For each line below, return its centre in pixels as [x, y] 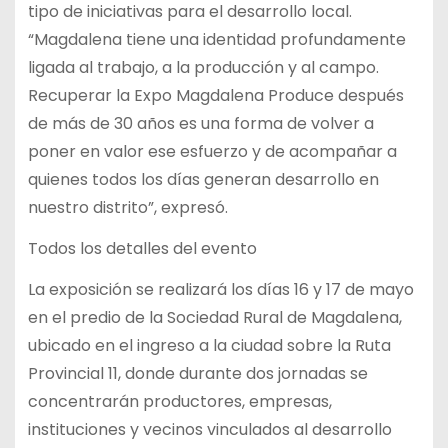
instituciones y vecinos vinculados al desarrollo [209, 429]
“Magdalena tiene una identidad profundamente [216, 40]
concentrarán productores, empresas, [179, 401]
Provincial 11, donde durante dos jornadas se [197, 373]
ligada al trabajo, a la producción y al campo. [203, 68]
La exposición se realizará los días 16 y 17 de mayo [220, 289]
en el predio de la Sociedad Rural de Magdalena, [214, 317]
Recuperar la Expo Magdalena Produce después [215, 96]
